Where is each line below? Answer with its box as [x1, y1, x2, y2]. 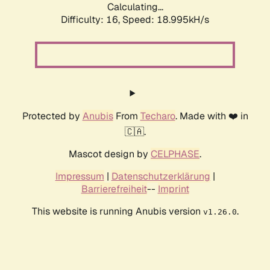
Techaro [140, 110, 175, 123]
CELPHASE [151, 148, 199, 161]
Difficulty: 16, [61, 13, 122, 27]
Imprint [157, 183, 189, 196]
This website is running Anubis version [31, 205, 203, 218]
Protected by [22, 110, 83, 123]
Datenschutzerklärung [111, 170, 210, 183]
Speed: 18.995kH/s [122, 13, 209, 27]
